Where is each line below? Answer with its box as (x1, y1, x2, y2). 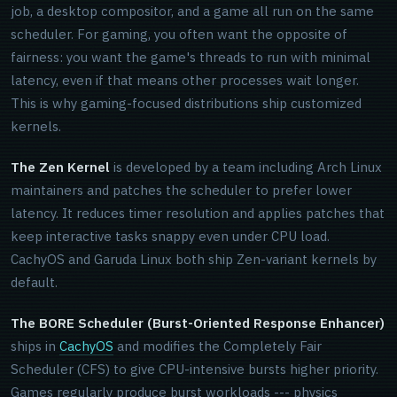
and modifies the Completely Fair (113, 338, 322, 354)
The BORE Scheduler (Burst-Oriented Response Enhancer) (11, 315, 385, 331)
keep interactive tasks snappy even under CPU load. (11, 228, 330, 245)
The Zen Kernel (11, 159, 110, 175)
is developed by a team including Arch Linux (110, 159, 382, 175)
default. (11, 274, 58, 291)
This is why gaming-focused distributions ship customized (11, 95, 362, 112)
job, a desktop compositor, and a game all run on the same (11, 3, 374, 19)
